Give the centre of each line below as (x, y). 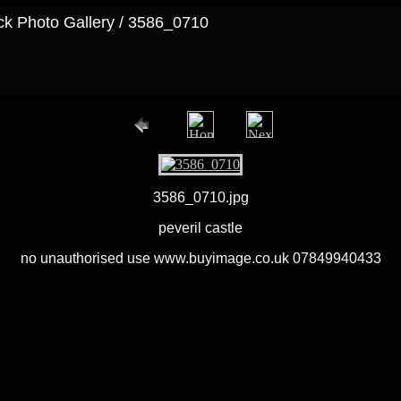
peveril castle (200, 228)
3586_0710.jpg (200, 197)
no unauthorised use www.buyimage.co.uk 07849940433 (200, 258)
